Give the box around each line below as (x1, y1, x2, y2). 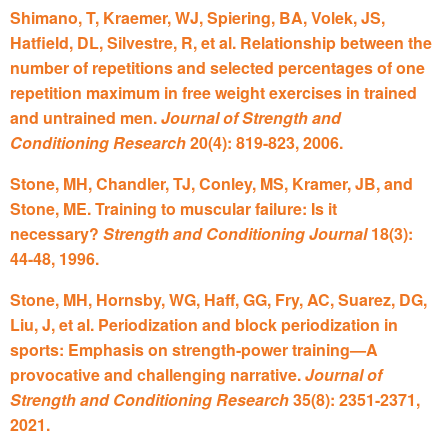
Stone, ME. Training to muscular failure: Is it (10, 196, 337, 220)
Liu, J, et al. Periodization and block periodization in (10, 312, 398, 336)
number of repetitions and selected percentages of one (10, 55, 425, 79)
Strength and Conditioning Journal (103, 221, 367, 245)
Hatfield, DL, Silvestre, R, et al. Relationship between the (10, 30, 432, 54)
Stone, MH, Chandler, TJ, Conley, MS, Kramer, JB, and (10, 171, 413, 195)
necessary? (10, 221, 103, 245)
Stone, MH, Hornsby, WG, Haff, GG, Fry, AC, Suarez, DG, (10, 287, 427, 311)
